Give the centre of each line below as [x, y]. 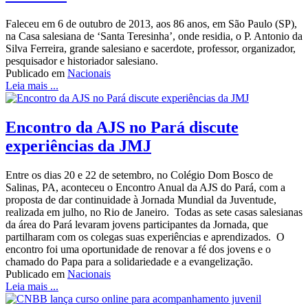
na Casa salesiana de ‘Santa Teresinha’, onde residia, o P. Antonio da [154, 36]
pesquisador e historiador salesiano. [82, 60]
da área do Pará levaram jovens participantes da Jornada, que [137, 224]
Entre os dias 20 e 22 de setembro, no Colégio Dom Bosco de [139, 175]
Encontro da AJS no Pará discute [122, 127]
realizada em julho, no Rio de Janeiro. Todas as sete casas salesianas [154, 212]
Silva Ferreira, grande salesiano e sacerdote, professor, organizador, [151, 48]
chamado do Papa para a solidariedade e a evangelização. [131, 261]
